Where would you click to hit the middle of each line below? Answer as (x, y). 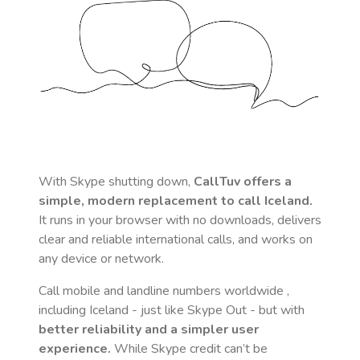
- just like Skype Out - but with (217, 310)
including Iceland (84, 310)
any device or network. (101, 259)
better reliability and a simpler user (149, 329)
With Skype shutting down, (116, 182)
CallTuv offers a (243, 182)
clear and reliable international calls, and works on (176, 239)
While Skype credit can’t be (189, 349)
